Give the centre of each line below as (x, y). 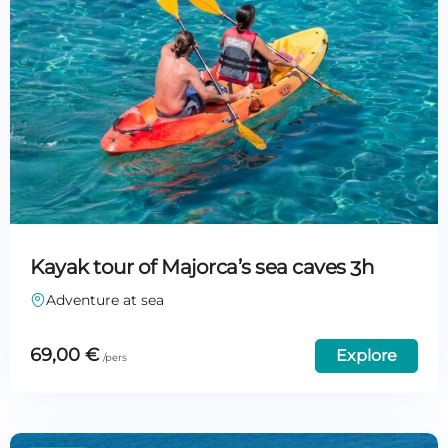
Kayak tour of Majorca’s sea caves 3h (202, 266)
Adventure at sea (105, 299)
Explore (366, 355)
